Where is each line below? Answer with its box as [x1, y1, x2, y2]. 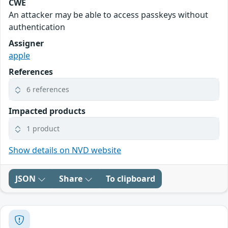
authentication [9, 21, 65, 33]
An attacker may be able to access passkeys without [9, 9, 208, 20]
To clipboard [106, 173, 155, 184]
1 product [26, 123, 60, 133]
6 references [26, 84, 69, 94]
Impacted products [9, 105, 85, 117]
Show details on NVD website [9, 144, 121, 156]
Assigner [9, 37, 44, 49]
